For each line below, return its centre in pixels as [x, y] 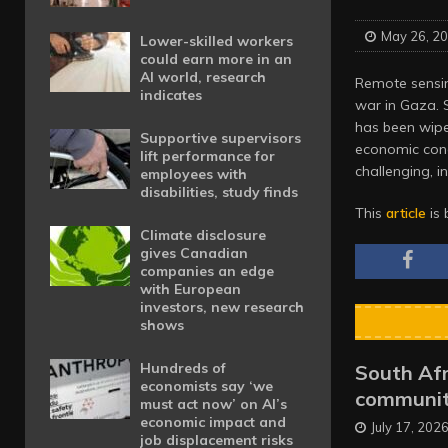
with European [190, 289]
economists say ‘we [206, 386]
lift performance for [207, 156]
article [405, 213]
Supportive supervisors [220, 138]
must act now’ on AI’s [213, 404]
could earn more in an [216, 59]
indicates [171, 95]
